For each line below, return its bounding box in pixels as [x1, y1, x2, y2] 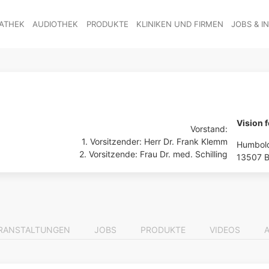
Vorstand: [190, 123, 228, 134]
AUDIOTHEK [32, 19, 79, 29]
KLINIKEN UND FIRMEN [136, 19, 223, 29]
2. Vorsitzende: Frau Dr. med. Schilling [79, 148, 228, 159]
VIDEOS [210, 224, 240, 235]
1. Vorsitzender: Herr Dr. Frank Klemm [82, 136, 228, 147]
